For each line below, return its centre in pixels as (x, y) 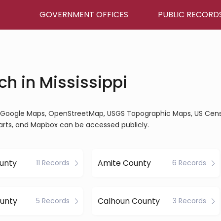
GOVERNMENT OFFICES (84, 15)
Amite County (124, 163)
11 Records (53, 163)
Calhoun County (129, 201)
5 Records (53, 201)
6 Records (189, 163)
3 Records (189, 201)
